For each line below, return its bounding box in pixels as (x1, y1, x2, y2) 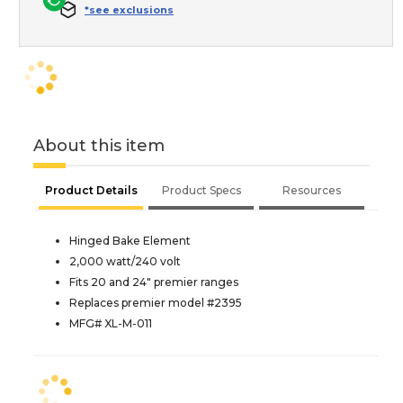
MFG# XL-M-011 (69, 316, 152, 330)
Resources (282, 183, 341, 197)
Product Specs (161, 183, 241, 197)
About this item (33, 135, 165, 156)
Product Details (44, 183, 138, 197)
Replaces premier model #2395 (69, 295, 242, 309)
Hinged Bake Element (69, 233, 191, 247)
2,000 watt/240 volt (69, 254, 181, 268)
